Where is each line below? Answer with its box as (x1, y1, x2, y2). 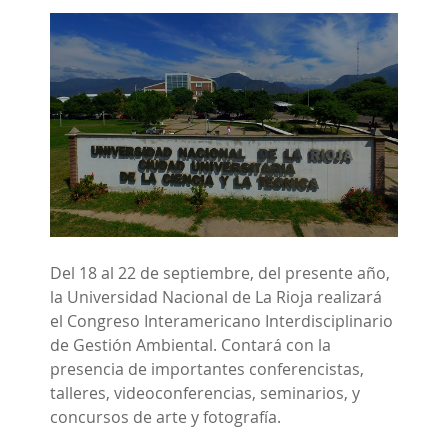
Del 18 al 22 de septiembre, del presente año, (50, 262, 390, 285)
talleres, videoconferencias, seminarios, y (50, 382, 360, 405)
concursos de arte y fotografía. (50, 406, 281, 429)
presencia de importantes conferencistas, (50, 358, 364, 381)
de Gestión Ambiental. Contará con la (50, 334, 331, 357)
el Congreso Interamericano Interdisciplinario (50, 310, 393, 333)
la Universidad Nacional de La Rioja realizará (50, 286, 382, 309)
